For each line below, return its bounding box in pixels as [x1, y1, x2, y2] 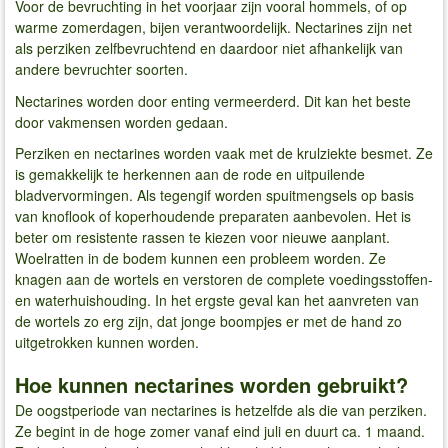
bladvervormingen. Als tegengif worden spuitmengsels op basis [15, 185, 414, 206]
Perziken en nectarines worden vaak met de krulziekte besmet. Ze [15, 143, 433, 164]
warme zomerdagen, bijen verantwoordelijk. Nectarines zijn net [15, 17, 412, 38]
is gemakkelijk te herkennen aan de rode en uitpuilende [15, 164, 365, 185]
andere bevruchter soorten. [15, 59, 188, 80]
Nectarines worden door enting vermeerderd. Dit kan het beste [15, 90, 411, 111]
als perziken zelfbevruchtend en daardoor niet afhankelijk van [15, 38, 403, 59]
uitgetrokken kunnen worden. [15, 332, 199, 353]
